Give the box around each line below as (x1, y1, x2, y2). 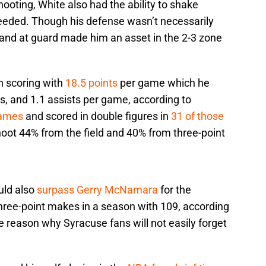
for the (158, 183, 191, 197)
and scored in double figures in (23, 110, 171, 123)
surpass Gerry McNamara (34, 183, 158, 197)
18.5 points (65, 77, 118, 90)
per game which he (118, 77, 210, 90)
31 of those (171, 110, 224, 123)
